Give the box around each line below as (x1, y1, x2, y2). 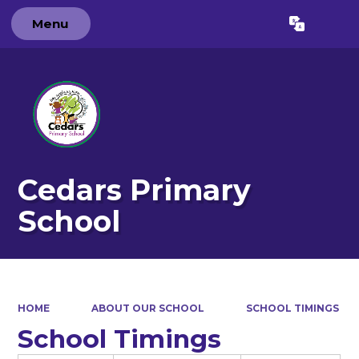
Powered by (173, 21, 247, 34)
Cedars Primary (18, 172, 252, 208)
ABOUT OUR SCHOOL (91, 301, 204, 314)
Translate (276, 21, 331, 34)
